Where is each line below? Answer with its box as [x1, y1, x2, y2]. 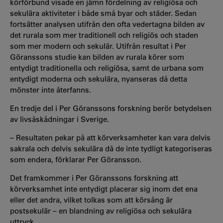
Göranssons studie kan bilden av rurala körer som [10, 52, 184, 62]
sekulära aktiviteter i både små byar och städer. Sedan [10, 8, 197, 18]
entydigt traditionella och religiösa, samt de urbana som [10, 63, 204, 73]
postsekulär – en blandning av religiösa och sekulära [10, 206, 192, 216]
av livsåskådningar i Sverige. [10, 114, 109, 124]
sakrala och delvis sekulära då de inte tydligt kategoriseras [10, 143, 212, 153]
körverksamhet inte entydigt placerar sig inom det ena [10, 184, 198, 194]
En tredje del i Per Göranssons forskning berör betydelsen [10, 103, 212, 113]
